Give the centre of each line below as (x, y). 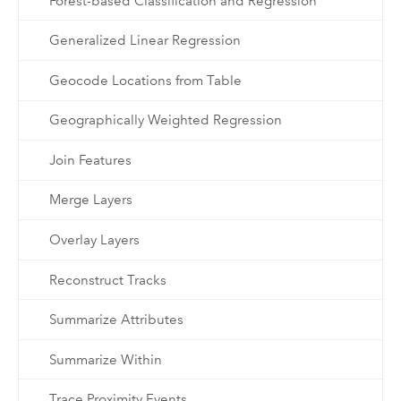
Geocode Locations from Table (145, 80)
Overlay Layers (94, 240)
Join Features (90, 160)
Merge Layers (90, 200)
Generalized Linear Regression (145, 41)
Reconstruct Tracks (107, 280)
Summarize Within (105, 359)
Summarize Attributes (116, 320)
